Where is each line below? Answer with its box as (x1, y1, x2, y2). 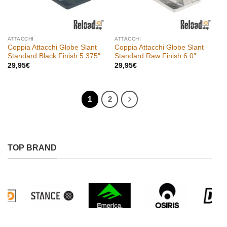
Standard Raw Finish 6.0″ (115, 52, 197, 60)
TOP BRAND (8, 143, 57, 153)
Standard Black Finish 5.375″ (7, 52, 100, 60)
